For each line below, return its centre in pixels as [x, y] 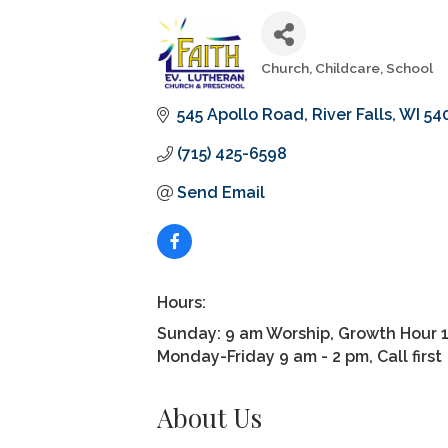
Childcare [348, 68]
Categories [312, 86]
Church [285, 68]
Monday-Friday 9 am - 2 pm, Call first [299, 356]
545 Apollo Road [240, 114]
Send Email [221, 192]
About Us [209, 417]
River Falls [352, 114]
